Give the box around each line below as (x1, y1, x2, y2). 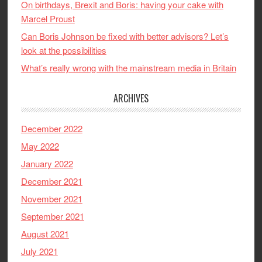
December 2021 (20, 174, 82, 187)
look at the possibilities (20, 43, 106, 56)
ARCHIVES (113, 91, 149, 105)
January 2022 (20, 157, 73, 170)
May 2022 (20, 139, 59, 152)
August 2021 (20, 227, 69, 240)
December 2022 (20, 122, 82, 135)
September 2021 (20, 209, 84, 222)
